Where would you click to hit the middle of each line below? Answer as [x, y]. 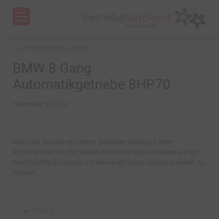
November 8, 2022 [41, 104]
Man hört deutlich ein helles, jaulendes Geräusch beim [93, 142]
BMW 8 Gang [52, 68]
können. [25, 173]
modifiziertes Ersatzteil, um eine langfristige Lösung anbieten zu [109, 163]
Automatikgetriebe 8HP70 [92, 85]
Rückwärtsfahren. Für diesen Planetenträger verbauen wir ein [105, 152]
